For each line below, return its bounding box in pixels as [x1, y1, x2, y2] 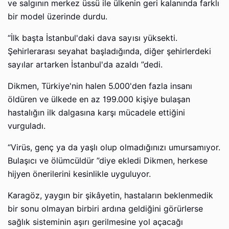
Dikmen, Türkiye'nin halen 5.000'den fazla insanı [8, 81, 192, 91]
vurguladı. [8, 121, 45, 131]
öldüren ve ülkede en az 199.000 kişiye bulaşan [8, 95, 190, 105]
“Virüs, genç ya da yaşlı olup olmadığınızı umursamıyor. [8, 143, 220, 153]
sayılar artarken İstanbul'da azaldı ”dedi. [8, 60, 163, 70]
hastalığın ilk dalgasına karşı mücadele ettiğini [8, 108, 185, 118]
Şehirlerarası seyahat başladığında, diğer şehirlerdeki [8, 47, 211, 57]
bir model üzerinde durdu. [8, 12, 107, 22]
